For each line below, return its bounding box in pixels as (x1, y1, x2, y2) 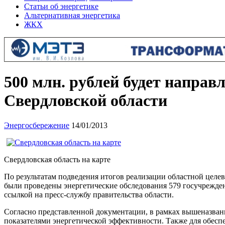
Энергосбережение (4, 121, 69, 130)
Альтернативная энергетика (24, 11, 120, 20)
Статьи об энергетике (24, 2, 98, 11)
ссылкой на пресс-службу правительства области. (4, 190, 174, 199)
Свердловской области (4, 91, 167, 110)
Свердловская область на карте (4, 155, 110, 164)
